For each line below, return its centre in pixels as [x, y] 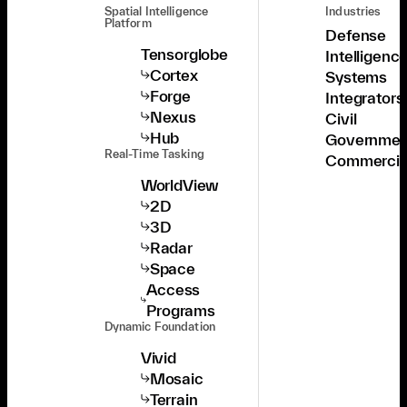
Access [174, 289]
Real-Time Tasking [154, 154]
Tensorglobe [184, 54]
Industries [353, 11]
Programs [181, 310]
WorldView [180, 184]
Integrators [365, 98]
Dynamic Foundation [159, 326]
